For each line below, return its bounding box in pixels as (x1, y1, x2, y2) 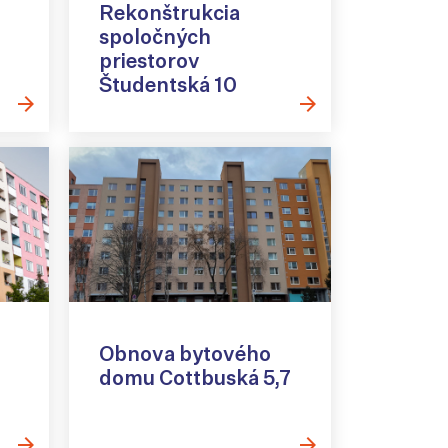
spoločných (98, 23, 211, 49)
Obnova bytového (98, 340, 271, 366)
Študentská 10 (98, 71, 237, 97)
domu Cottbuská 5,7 (98, 364, 291, 390)
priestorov (98, 47, 200, 73)
